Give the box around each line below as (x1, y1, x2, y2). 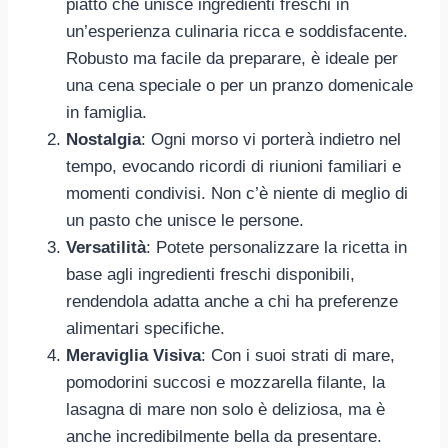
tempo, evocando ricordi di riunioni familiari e (66, 156, 401, 176)
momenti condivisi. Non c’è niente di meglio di (66, 183, 408, 203)
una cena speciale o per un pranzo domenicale (66, 75, 413, 95)
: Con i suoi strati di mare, (201, 345, 395, 365)
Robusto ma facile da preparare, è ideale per (66, 48, 398, 68)
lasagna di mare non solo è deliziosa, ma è (66, 399, 385, 419)
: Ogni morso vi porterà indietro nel (141, 129, 401, 149)
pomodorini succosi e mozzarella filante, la (66, 372, 385, 392)
